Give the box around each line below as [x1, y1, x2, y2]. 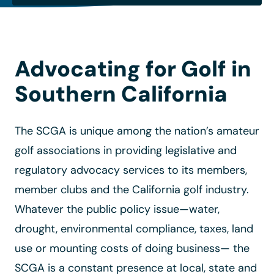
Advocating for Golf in [15, 54, 251, 83]
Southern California [15, 80, 228, 108]
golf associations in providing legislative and [15, 143, 237, 158]
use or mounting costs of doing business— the [15, 241, 250, 256]
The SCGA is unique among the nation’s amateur [15, 124, 259, 138]
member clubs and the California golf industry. [15, 182, 249, 197]
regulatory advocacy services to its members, [15, 163, 247, 177]
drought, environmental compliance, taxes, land [15, 221, 253, 236]
